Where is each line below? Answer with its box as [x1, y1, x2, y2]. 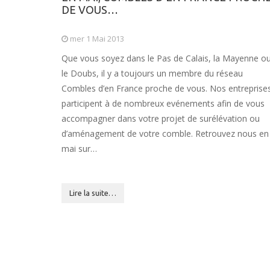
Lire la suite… [69, 189, 116, 197]
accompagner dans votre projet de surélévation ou [61, 113, 260, 124]
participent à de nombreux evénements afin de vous [61, 98, 265, 109]
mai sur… [61, 143, 97, 154]
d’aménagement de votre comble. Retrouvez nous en [61, 128, 269, 139]
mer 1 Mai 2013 [68, 33, 124, 44]
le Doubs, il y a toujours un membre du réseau [61, 67, 243, 79]
